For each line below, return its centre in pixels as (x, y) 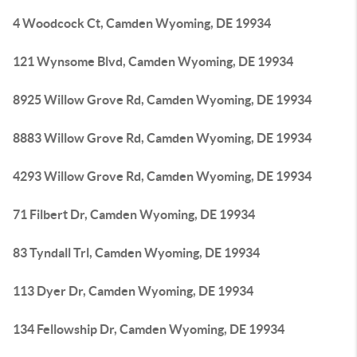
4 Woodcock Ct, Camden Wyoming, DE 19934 (142, 23)
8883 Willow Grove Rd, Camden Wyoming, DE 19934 (162, 138)
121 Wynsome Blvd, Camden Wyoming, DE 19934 (153, 61)
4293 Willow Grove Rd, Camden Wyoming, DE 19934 (162, 176)
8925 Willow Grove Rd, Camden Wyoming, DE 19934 (162, 100)
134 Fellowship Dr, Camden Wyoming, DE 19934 (149, 329)
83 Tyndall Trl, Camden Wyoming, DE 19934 (136, 253)
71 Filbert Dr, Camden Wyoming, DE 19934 (134, 214)
